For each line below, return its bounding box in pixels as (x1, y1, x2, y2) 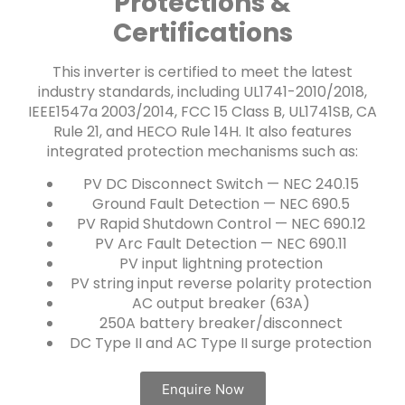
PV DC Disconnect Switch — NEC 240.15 (82, 174, 359, 195)
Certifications (112, 14, 293, 51)
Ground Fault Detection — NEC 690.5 (91, 193, 350, 215)
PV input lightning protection (118, 253, 323, 275)
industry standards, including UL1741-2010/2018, (38, 80, 367, 102)
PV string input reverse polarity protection (70, 273, 372, 295)
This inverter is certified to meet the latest (52, 61, 353, 82)
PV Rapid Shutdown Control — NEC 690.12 (76, 213, 365, 235)
